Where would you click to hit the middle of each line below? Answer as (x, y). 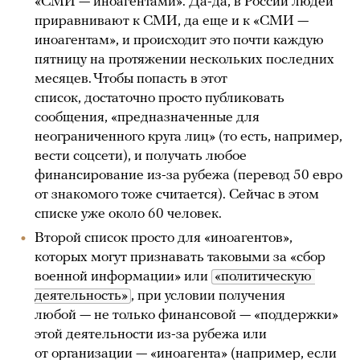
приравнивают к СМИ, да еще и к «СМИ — (172, 22)
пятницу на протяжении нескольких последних (184, 60)
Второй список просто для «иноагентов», (164, 239)
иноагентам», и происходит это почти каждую (179, 41)
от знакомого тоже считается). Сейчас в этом (177, 195)
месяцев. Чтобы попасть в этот (131, 80)
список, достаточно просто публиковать (160, 99)
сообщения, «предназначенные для (147, 118)
